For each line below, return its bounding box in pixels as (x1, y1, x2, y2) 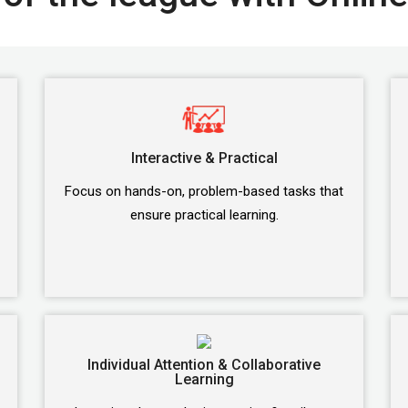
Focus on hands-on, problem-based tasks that (65, 183, 343, 199)
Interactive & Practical (130, 149, 278, 167)
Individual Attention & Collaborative (87, 356, 321, 374)
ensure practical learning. (129, 207, 279, 223)
